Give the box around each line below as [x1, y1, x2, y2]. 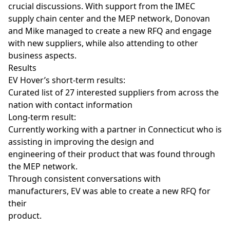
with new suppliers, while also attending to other [8, 37, 198, 49]
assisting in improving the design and [8, 136, 154, 148]
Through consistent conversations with [8, 173, 161, 185]
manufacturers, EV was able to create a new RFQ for [8, 185, 210, 197]
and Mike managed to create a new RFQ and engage [8, 25, 212, 37]
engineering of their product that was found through [8, 148, 215, 160]
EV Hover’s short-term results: [8, 74, 125, 86]
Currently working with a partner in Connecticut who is [8, 124, 222, 136]
